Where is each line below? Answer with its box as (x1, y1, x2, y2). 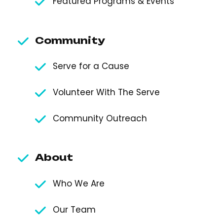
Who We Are (52, 177, 105, 189)
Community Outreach (52, 112, 147, 124)
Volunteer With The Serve (52, 86, 160, 99)
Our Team (52, 203, 96, 216)
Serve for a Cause (52, 60, 129, 73)
